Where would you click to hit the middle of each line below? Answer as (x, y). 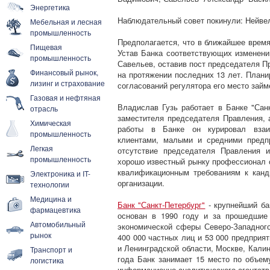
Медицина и (51, 199)
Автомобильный (58, 224)
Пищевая (46, 47)
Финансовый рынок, (64, 72)
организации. (141, 183)
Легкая (42, 148)
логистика (47, 260)
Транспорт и (51, 249)
